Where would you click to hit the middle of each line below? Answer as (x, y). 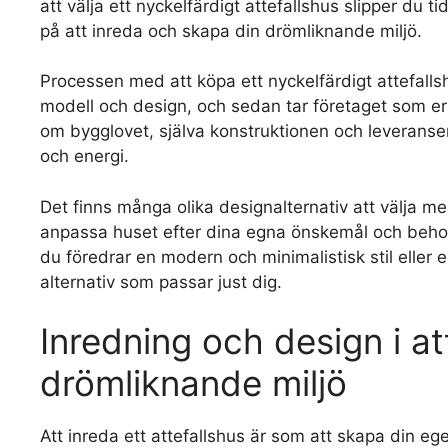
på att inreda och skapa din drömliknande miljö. (231, 30)
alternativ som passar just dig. (161, 281)
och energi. (84, 156)
